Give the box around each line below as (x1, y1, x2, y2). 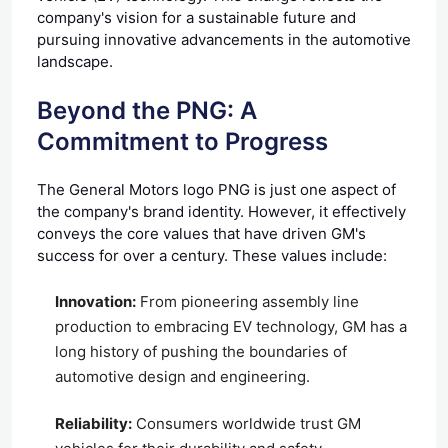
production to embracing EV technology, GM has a (55, 316, 407, 336)
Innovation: (55, 291, 136, 311)
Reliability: (55, 413, 132, 433)
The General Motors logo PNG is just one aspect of (37, 179, 396, 199)
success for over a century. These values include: (37, 245, 387, 265)
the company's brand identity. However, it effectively (37, 201, 406, 221)
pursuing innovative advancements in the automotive (37, 29, 411, 49)
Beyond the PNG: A (37, 95, 257, 125)
